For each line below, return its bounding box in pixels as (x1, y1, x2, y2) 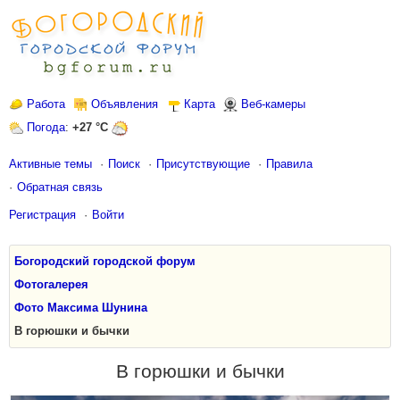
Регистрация (9, 208, 76, 221)
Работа (27, 97, 65, 111)
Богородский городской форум (14, 254, 196, 268)
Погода (27, 121, 65, 134)
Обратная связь (17, 180, 103, 194)
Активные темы (9, 157, 92, 171)
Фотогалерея (14, 278, 88, 291)
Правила (266, 157, 312, 171)
